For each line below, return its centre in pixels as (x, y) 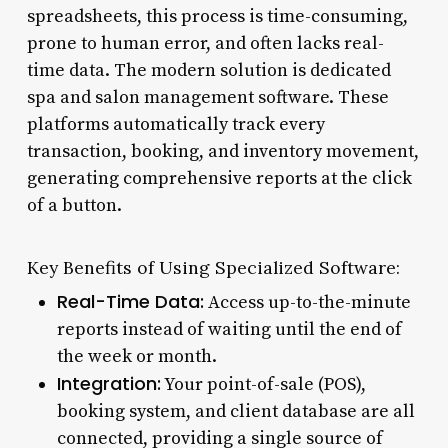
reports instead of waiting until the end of (229, 329)
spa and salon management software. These (207, 97)
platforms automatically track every (175, 124)
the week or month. (136, 356)
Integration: (108, 383)
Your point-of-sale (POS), (263, 384)
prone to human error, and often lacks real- (205, 43)
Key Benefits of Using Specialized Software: (213, 267)
